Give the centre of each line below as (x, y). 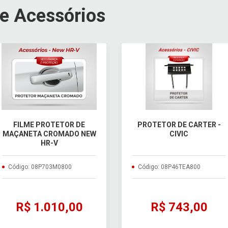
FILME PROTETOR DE (49, 124)
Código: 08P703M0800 (40, 167)
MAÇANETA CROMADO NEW (49, 134)
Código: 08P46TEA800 (169, 167)
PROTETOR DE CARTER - (179, 124)
